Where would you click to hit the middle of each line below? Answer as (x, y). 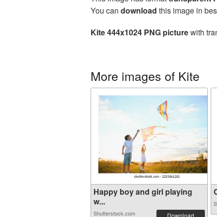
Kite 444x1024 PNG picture (139, 32)
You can (106, 10)
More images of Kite (145, 76)
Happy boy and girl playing (143, 192)
